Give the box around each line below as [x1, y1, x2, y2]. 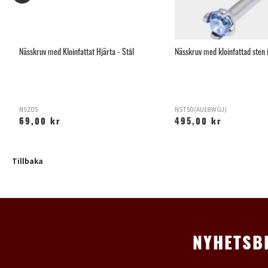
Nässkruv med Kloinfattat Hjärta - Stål [19, 45, 134, 58]
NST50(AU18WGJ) [175, 105, 227, 115]
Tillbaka [12, 156, 43, 168]
